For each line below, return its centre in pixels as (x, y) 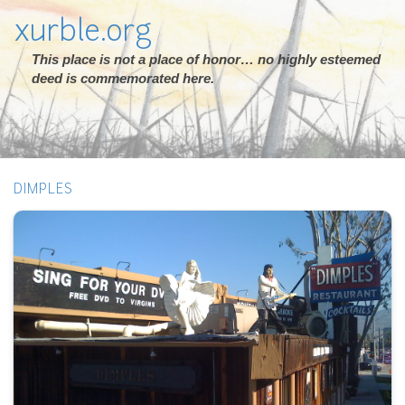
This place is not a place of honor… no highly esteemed (206, 59)
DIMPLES (43, 190)
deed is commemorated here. (123, 78)
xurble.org (83, 33)
